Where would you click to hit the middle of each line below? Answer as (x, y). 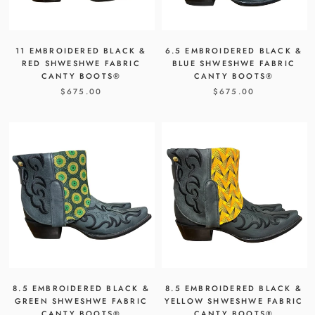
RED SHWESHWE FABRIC (81, 64)
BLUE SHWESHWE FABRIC (234, 64)
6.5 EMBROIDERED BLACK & (234, 51)
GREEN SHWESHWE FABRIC (81, 301)
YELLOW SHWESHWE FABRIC (234, 301)
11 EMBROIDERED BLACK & (81, 51)
